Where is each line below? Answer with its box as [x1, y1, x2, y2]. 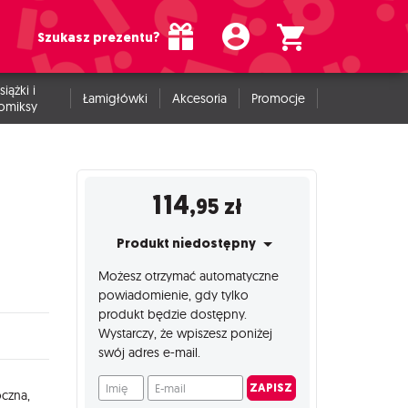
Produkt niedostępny [117, 234, 260, 253]
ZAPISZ [250, 380, 293, 396]
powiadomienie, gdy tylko [97, 286, 249, 303]
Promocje [250, 90, 305, 107]
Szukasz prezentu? [37, 28, 161, 47]
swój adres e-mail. [97, 343, 200, 361]
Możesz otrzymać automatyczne [97, 267, 279, 284]
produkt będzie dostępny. [97, 305, 247, 322]
